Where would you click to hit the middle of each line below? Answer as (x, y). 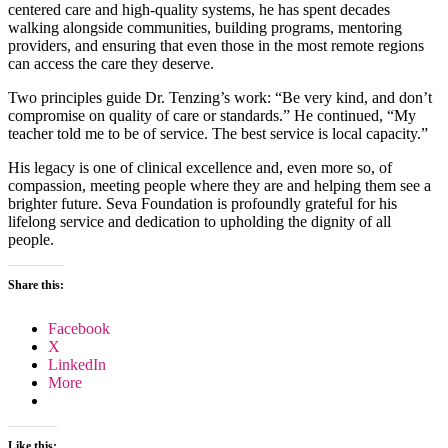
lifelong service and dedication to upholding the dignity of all (199, 221)
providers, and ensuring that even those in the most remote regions (216, 45)
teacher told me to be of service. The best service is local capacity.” (218, 133)
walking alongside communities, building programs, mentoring (205, 27)
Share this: (36, 284)
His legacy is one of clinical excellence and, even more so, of (200, 167)
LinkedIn (77, 364)
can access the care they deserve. (111, 63)
